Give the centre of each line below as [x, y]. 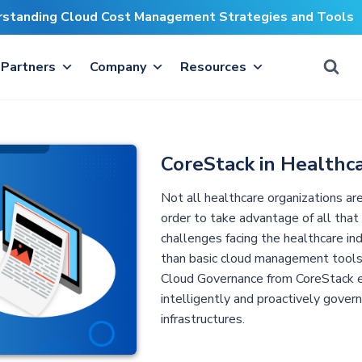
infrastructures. [202, 319]
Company [118, 67]
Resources [213, 67]
